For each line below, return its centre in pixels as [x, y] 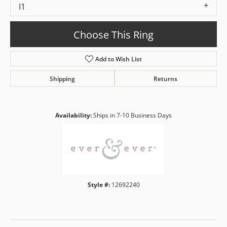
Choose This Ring [113, 34]
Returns [166, 79]
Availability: [73, 116]
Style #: [99, 185]
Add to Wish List [119, 59]
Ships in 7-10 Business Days [133, 116]
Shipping [62, 79]
